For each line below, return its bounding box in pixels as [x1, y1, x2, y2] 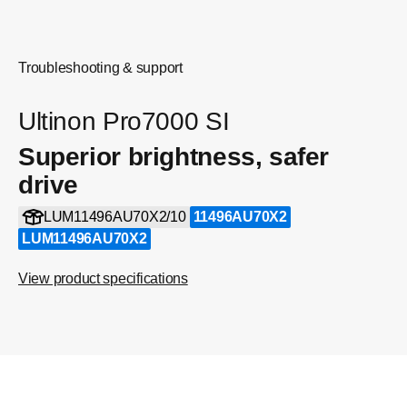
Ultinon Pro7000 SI [18, 107, 230, 135]
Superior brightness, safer [18, 143, 330, 171]
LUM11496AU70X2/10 [43, 209, 186, 224]
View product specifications [18, 271, 188, 286]
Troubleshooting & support [18, 60, 183, 75]
